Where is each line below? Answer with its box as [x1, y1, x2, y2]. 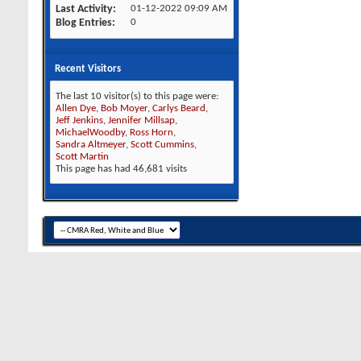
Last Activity [56, 3, 113, 15]
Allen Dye [56, 103, 96, 114]
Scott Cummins [131, 139, 194, 150]
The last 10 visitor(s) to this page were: [56, 91, 218, 102]
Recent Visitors [55, 64, 121, 74]
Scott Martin [56, 151, 109, 162]
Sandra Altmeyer [56, 139, 126, 150]
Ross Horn [130, 127, 173, 138]
